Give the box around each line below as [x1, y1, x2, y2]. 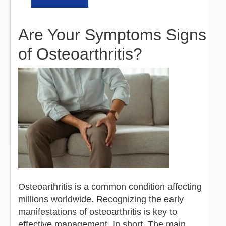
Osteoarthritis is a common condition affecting [18, 181, 202, 192]
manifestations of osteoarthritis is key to [18, 206, 177, 217]
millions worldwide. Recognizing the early [18, 194, 184, 204]
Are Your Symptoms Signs [18, 25, 206, 44]
